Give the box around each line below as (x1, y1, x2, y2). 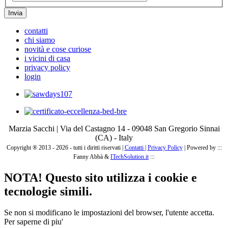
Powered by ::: (186, 144, 222, 151)
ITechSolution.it (110, 153, 149, 160)
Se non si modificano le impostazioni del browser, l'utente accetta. (4, 208, 214, 217)
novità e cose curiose (24, 44, 91, 53)
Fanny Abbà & (73, 153, 110, 160)
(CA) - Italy (95, 133, 133, 142)
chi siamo (24, 35, 55, 44)
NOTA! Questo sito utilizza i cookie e (4, 170, 197, 184)
